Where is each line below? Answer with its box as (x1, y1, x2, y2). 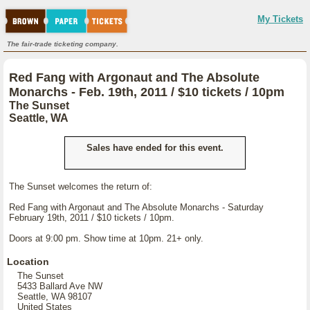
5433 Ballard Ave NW (17, 281, 102, 291)
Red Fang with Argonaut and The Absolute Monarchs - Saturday (9, 202, 264, 212)
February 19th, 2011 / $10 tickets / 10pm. (9, 212, 174, 223)
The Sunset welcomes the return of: (9, 181, 152, 192)
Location (7, 256, 49, 267)
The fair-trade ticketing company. (7, 40, 118, 48)
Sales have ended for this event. (86, 143, 224, 153)
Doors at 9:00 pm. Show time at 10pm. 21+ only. (9, 233, 203, 244)
